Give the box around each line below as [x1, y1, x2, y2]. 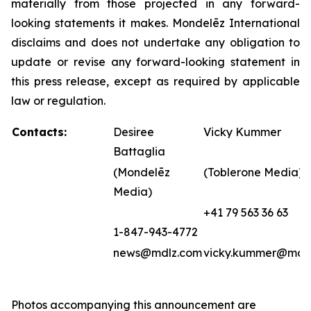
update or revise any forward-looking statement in [11, 54, 300, 69]
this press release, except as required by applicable [11, 74, 300, 88]
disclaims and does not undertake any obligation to [11, 35, 300, 49]
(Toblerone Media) [203, 165, 303, 179]
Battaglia [113, 144, 165, 158]
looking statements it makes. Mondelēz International [11, 15, 300, 30]
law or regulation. [11, 93, 106, 108]
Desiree [113, 124, 154, 139]
